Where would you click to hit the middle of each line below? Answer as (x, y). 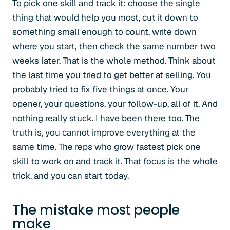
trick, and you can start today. (71, 176)
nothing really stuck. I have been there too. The (106, 118)
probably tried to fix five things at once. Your (100, 89)
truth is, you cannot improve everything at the (104, 132)
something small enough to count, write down (104, 32)
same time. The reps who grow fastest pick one (107, 147)
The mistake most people (96, 210)
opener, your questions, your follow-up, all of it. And (115, 104)
